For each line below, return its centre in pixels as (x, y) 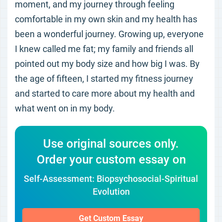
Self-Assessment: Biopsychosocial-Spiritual (111, 179)
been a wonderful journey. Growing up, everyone (109, 34)
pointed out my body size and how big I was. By (107, 64)
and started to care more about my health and (105, 93)
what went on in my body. (65, 108)
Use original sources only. (111, 144)
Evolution (111, 192)
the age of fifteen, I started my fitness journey (104, 79)
